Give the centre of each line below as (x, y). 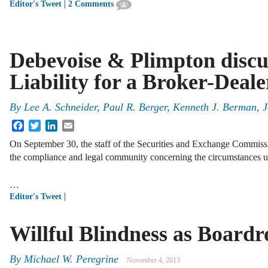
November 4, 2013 (153, 260)
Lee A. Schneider (60, 107)
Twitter (54, 124)
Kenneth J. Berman (215, 107)
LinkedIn (75, 124)
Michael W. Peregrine (71, 259)
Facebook (42, 124)
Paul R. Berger (135, 107)
